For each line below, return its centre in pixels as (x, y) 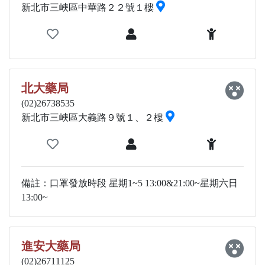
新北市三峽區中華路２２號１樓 (89, 7)
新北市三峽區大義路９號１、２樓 (93, 117)
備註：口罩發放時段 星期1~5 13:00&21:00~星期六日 (130, 183)
